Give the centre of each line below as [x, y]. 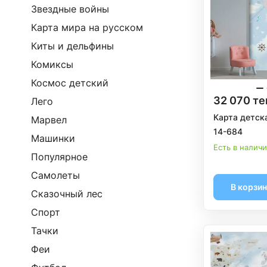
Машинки [53, 138]
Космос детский [70, 83]
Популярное [59, 157]
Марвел [49, 120]
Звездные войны [70, 9]
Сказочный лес [67, 194]
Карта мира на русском [87, 27]
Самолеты [55, 175]
